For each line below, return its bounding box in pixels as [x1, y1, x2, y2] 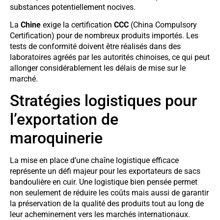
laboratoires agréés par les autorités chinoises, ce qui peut [10, 52, 210, 62]
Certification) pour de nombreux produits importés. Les [10, 30, 198, 40]
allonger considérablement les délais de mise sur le [10, 63, 186, 73]
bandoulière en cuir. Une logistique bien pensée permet [10, 177, 197, 187]
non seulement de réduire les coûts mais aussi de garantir [10, 188, 209, 198]
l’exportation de [10, 110, 118, 129]
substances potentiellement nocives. [10, 2, 136, 12]
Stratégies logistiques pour [10, 91, 197, 110]
